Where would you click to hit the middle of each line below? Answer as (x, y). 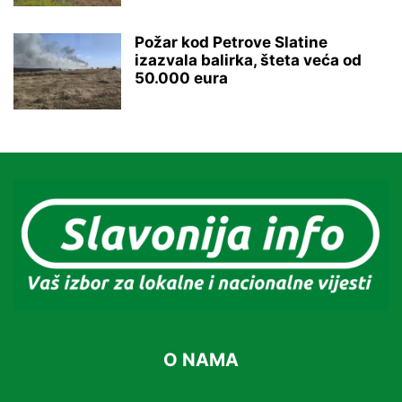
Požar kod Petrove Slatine (231, 42)
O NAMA (201, 360)
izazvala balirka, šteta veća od (248, 60)
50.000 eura (181, 78)
